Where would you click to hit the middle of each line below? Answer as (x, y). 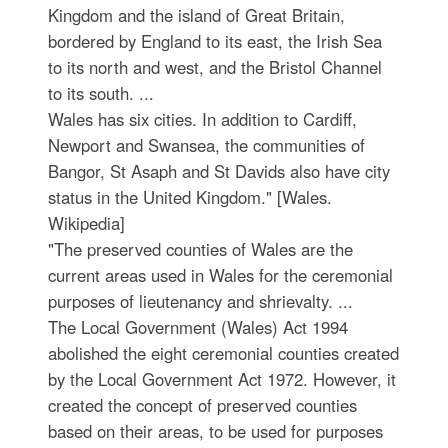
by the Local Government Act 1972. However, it (221, 378)
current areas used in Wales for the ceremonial (220, 274)
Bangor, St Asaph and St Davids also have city (218, 170)
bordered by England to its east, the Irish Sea (214, 40)
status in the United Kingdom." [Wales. (189, 196)
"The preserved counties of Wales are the (200, 248)
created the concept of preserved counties (202, 404)
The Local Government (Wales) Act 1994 (197, 326)
